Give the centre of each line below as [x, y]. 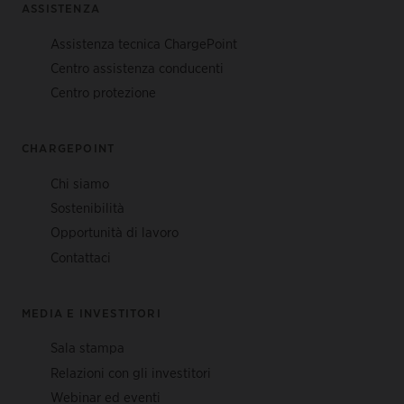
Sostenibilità [87, 208]
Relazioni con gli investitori [131, 372]
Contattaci [81, 257]
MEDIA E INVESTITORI [92, 312]
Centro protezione [103, 93]
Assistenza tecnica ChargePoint [144, 43]
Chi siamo [80, 183]
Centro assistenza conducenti [137, 68]
